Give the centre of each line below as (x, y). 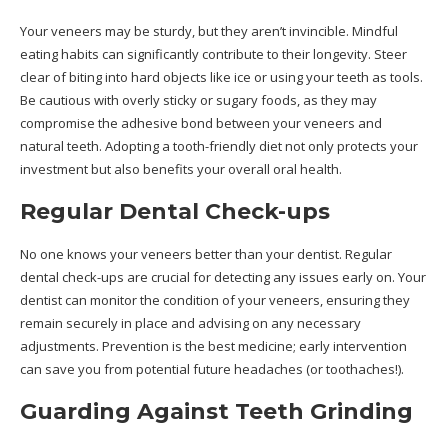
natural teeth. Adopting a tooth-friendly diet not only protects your (219, 146)
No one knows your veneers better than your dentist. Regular (206, 254)
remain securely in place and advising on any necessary (190, 323)
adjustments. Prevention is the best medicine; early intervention (213, 346)
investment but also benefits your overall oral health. (181, 169)
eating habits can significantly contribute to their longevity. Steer (213, 54)
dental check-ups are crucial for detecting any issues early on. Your (223, 277)
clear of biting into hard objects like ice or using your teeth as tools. (221, 77)
